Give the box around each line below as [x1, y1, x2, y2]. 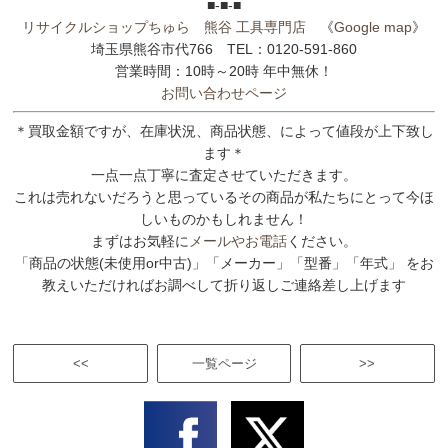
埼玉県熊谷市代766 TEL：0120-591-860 [91, 40, 357, 57]
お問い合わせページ [161, 84, 287, 101]
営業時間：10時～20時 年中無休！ [115, 62, 333, 79]
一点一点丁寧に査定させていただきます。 [91, 166, 357, 183]
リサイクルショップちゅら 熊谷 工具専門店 [22, 18, 306, 35]
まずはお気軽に [91, 232, 189, 249]
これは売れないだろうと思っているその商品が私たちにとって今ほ [14, 188, 434, 205]
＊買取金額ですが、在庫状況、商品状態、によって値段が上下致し [14, 122, 434, 139]
